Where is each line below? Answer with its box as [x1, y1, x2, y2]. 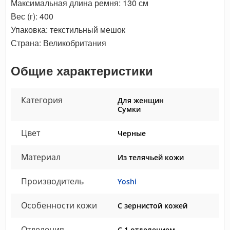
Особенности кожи [21, 200, 97, 212]
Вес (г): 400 [11, 10, 53, 23]
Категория [21, 94, 63, 106]
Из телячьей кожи [118, 152, 184, 163]
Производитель [21, 176, 84, 187]
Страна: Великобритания [11, 37, 106, 49]
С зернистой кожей [118, 201, 187, 211]
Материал [21, 151, 61, 163]
